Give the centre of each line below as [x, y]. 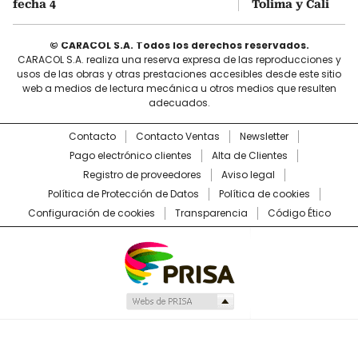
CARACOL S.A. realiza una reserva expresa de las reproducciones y [179, 59]
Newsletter [264, 136]
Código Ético [299, 213]
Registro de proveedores [142, 174]
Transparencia [211, 213]
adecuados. [179, 102]
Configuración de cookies [91, 213]
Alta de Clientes [250, 155]
